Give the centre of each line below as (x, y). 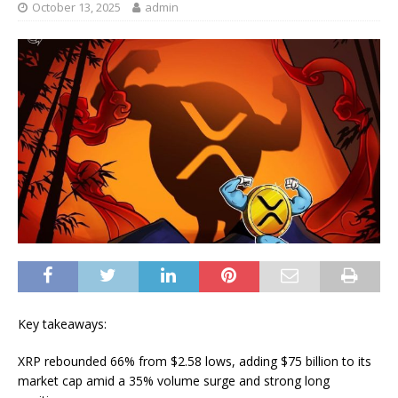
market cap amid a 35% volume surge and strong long (174, 380)
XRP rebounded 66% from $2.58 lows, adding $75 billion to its (195, 361)
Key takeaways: (62, 323)
